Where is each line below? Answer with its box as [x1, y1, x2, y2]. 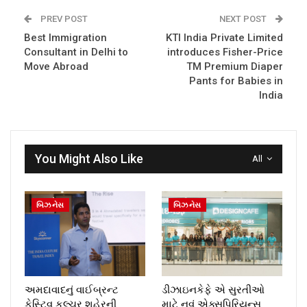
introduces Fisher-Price [167, 46, 283, 59]
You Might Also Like [35, 151, 143, 167]
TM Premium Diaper [186, 60, 283, 73]
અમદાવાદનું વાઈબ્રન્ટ [25, 283, 119, 296]
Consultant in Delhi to [24, 46, 128, 59]
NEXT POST [219, 14, 269, 25]
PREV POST [38, 14, 88, 25]
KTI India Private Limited [166, 32, 283, 45]
